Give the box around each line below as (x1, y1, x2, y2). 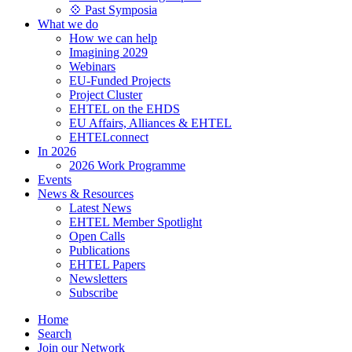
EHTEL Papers (69, 258, 145, 272)
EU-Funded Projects (69, 74, 170, 88)
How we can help (69, 31, 157, 46)
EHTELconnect (69, 130, 148, 145)
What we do (38, 17, 98, 31)
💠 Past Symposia (69, 3, 157, 17)
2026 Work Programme (69, 159, 185, 173)
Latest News (69, 201, 131, 215)
